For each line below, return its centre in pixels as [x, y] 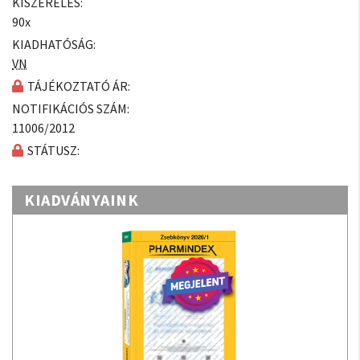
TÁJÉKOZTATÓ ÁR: [79, 86]
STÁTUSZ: [53, 150]
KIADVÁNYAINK [81, 200]
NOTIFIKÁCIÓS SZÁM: [71, 108]
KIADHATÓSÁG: [54, 44]
